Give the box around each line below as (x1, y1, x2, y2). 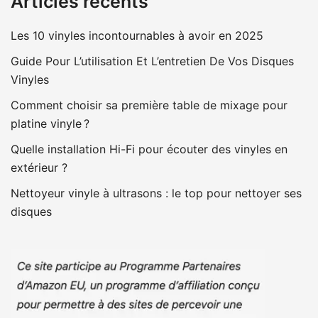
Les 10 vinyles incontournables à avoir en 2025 (11, 28, 263, 43)
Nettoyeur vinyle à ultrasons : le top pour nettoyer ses (11, 186, 302, 201)
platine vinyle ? (11, 116, 89, 131)
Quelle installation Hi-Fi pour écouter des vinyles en (11, 142, 287, 157)
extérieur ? (11, 160, 67, 175)
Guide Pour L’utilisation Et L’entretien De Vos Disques (11, 54, 294, 69)
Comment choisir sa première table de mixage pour (11, 98, 287, 113)
